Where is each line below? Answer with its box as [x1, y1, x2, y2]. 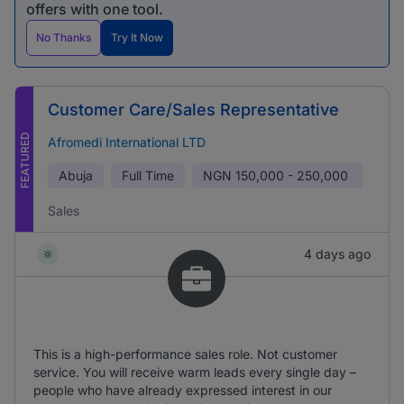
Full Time [122, 168, 174, 183]
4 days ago [304, 246, 371, 262]
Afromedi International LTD [48, 134, 206, 150]
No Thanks [36, 31, 91, 44]
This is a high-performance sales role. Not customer [33, 346, 337, 362]
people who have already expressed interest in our [33, 382, 332, 398]
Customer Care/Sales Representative [48, 100, 339, 119]
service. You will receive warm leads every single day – [33, 364, 356, 380]
